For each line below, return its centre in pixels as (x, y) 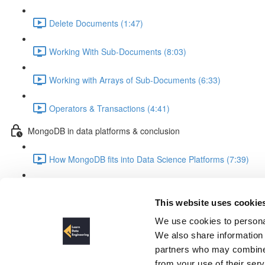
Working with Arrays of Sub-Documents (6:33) (135, 80)
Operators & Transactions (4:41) (109, 108)
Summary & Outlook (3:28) (99, 187)
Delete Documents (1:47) (96, 23)
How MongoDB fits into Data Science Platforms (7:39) (149, 159)
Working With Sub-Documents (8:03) (118, 51)
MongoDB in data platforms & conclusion (104, 130)
